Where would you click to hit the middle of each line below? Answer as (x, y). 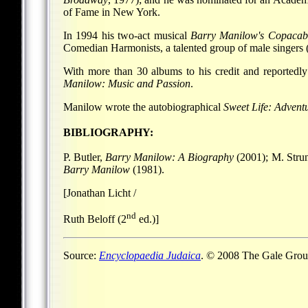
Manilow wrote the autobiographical (143, 107)
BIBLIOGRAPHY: (108, 132)
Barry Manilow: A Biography (170, 157)
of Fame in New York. (112, 12)
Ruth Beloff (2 (95, 219)
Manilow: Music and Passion (127, 83)
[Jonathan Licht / (100, 193)
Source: (81, 255)
